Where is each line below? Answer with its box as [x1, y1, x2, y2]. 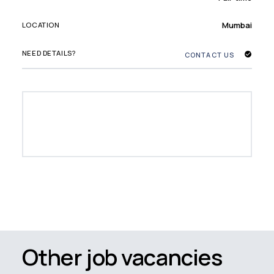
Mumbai [222, 19, 253, 31]
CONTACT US [185, 50, 234, 59]
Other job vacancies [21, 242, 223, 272]
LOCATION [21, 20, 60, 30]
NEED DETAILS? [21, 48, 76, 58]
